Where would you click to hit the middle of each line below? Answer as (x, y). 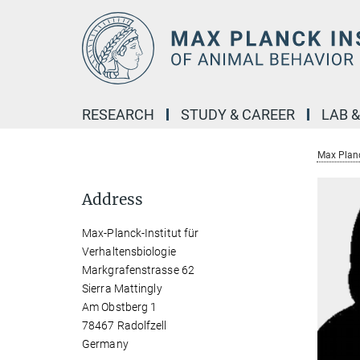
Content (26, 37)
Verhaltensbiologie (129, 252)
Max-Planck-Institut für (141, 233)
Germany (105, 344)
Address (112, 199)
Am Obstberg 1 (120, 307)
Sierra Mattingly (122, 288)
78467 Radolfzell (125, 325)
